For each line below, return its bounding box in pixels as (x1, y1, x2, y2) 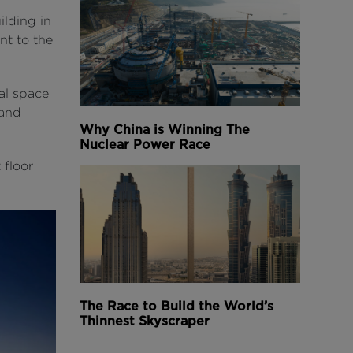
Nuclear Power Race (80, 136, 210, 152)
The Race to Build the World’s (80, 298, 273, 314)
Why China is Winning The (80, 121, 250, 137)
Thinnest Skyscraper (80, 313, 210, 329)
